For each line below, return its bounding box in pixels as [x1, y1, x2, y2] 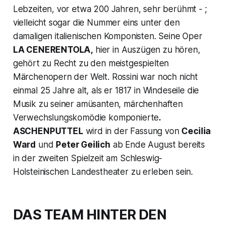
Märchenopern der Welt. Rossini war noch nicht [13, 71, 198, 82]
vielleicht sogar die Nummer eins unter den [13, 17, 180, 28]
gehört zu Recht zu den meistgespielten [13, 58, 169, 68]
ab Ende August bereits [110, 139, 205, 150]
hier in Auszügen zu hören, [93, 44, 200, 55]
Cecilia [181, 126, 211, 136]
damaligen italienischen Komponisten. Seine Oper [13, 31, 202, 41]
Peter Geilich [56, 139, 110, 150]
